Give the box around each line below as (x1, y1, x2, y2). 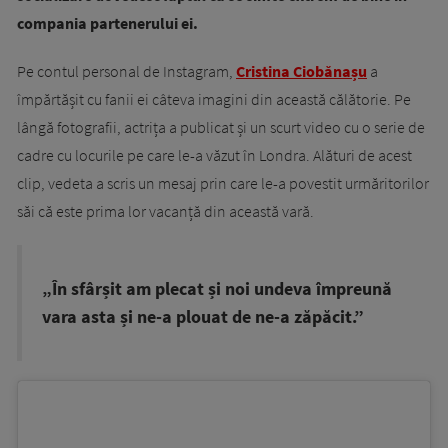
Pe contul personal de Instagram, (17, 61, 236, 81)
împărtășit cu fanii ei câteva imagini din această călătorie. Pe (17, 89, 411, 109)
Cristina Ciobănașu (236, 61, 367, 81)
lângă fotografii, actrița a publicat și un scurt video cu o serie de (17, 117, 425, 137)
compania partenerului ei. (17, 13, 198, 33)
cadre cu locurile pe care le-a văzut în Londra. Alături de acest (17, 145, 412, 165)
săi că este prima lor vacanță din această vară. (17, 201, 317, 221)
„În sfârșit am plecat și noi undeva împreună (42, 278, 392, 300)
